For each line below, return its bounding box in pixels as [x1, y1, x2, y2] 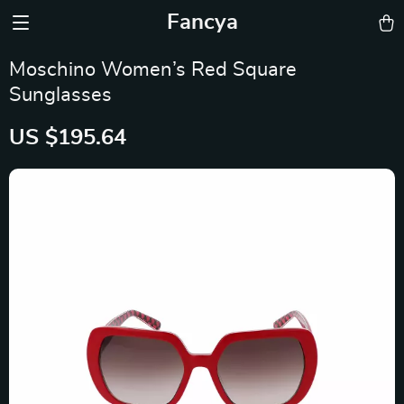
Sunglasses [9, 85, 112, 105]
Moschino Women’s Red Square [9, 60, 297, 79]
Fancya [166, 12, 238, 33]
